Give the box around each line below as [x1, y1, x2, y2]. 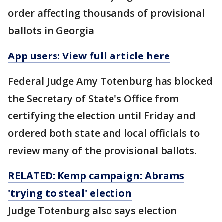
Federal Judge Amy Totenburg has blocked [8, 74, 213, 88]
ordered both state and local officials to [8, 126, 200, 140]
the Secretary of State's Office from [8, 92, 179, 105]
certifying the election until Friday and [8, 109, 196, 122]
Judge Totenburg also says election [8, 204, 177, 217]
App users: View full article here [8, 49, 170, 62]
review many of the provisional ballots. [8, 144, 197, 157]
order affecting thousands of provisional [8, 6, 205, 20]
